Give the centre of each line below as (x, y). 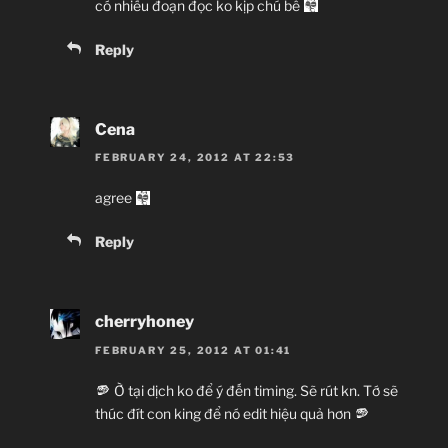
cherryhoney (144, 322)
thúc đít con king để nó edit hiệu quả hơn (224, 413)
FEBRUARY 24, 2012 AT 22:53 (195, 157)
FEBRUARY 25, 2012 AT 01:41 (193, 349)
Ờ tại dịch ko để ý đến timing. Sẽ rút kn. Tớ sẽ (254, 390)
